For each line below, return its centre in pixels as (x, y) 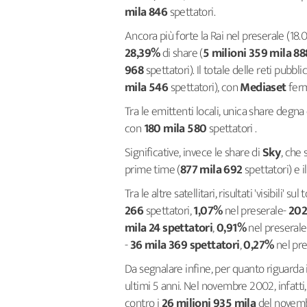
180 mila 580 (175, 129)
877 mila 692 (211, 170)
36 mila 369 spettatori (185, 245)
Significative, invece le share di (193, 153)
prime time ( (152, 170)
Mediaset (263, 88)
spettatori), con (204, 88)
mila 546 (147, 88)
